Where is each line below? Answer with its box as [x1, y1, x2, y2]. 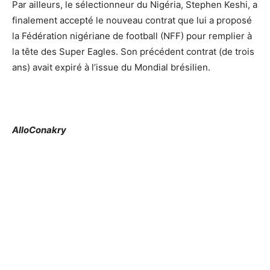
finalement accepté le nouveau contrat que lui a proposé [12, 14, 252, 26]
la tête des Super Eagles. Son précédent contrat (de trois [12, 46, 254, 57]
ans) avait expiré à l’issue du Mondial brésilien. [12, 61, 210, 73]
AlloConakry [12, 124, 66, 136]
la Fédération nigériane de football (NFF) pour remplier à [12, 30, 252, 42]
